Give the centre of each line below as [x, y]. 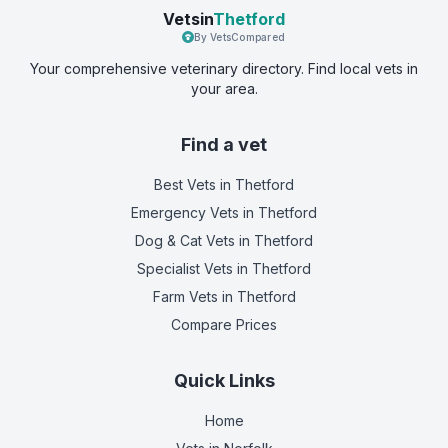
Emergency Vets [185, 212]
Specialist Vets [185, 268]
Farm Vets [185, 296]
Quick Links [224, 380]
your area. [224, 88]
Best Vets [185, 184]
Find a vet [224, 144]
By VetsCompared [239, 37]
